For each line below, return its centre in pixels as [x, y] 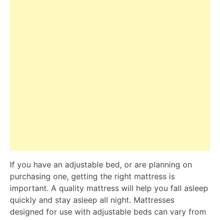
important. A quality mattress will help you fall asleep [109, 188]
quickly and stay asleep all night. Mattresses [92, 200]
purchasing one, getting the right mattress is [92, 176]
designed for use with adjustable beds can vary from [108, 211]
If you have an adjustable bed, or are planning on [101, 164]
